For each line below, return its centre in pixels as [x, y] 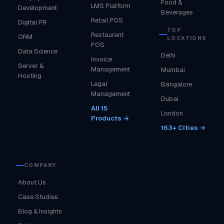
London [172, 113]
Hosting [30, 76]
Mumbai [173, 70]
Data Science [38, 51]
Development [37, 8]
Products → [110, 118]
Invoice [101, 59]
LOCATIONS [187, 38]
